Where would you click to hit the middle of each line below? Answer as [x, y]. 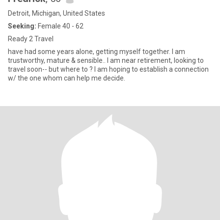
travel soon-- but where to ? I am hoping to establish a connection [108, 69]
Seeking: [22, 26]
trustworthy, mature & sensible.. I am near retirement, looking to [106, 60]
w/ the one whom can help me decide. [67, 78]
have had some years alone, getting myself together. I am [96, 52]
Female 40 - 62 [60, 26]
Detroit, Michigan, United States [56, 13]
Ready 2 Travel [31, 39]
